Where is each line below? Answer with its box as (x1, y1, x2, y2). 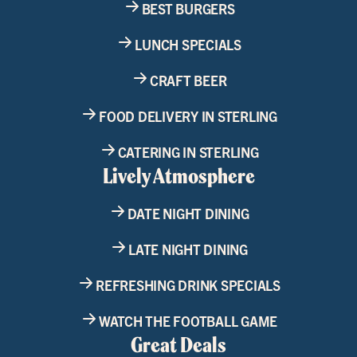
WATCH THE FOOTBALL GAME (98, 312, 278, 329)
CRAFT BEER (149, 71, 227, 88)
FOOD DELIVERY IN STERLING (99, 107, 277, 124)
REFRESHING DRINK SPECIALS (96, 276, 280, 293)
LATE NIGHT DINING (128, 240, 248, 257)
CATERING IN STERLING (117, 143, 259, 160)
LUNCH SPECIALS (135, 35, 241, 53)
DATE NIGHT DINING (127, 204, 249, 222)
